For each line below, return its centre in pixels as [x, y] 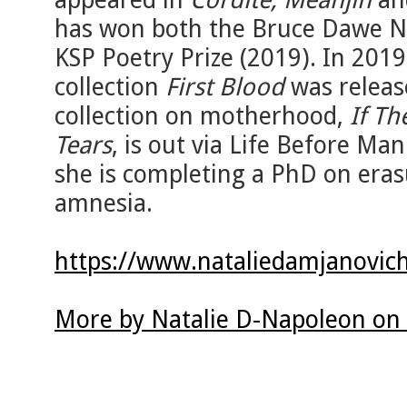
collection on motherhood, [202, 116]
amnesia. [104, 203]
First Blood [225, 87]
